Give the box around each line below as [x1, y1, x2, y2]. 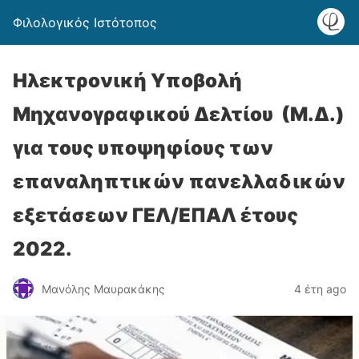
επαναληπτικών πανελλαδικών [13, 170, 345, 193]
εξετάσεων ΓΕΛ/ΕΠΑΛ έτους [13, 204, 298, 227]
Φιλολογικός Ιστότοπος [13, 14, 157, 30]
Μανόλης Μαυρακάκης [42, 281, 165, 296]
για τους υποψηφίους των [13, 136, 273, 159]
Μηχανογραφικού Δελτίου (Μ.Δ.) [13, 103, 345, 126]
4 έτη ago [294, 281, 346, 296]
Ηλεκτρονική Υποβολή [13, 69, 242, 92]
